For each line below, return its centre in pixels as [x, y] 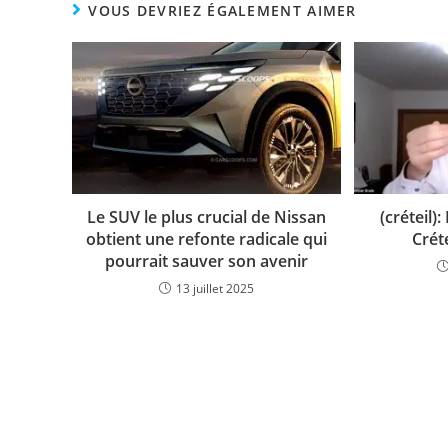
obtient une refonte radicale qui [207, 238]
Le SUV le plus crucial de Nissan [207, 216]
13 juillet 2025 [215, 288]
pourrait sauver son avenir [207, 260]
